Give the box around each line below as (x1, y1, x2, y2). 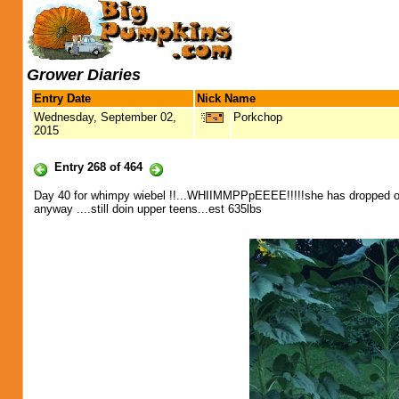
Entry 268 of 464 (54, 160, 142, 174)
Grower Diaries (27, 66, 141, 84)
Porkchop (233, 110, 282, 124)
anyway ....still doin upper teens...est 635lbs (34, 202, 262, 216)
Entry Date (34, 92, 91, 105)
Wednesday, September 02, (34, 110, 176, 124)
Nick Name (197, 92, 256, 105)
